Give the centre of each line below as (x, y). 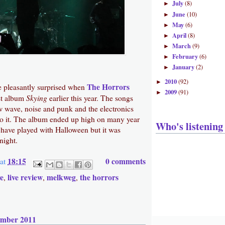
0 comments (126, 161)
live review (25, 178)
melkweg (61, 178)
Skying (37, 97)
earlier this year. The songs (90, 98)
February (186, 56)
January (184, 67)
